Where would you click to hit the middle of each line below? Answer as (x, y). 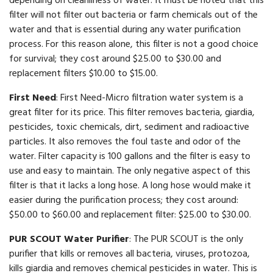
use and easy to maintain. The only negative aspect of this (130, 172)
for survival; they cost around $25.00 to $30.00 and (115, 59)
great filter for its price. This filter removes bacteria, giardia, (132, 113)
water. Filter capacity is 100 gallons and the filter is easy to (130, 157)
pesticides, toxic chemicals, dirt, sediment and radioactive (129, 128)
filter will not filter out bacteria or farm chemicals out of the (133, 16)
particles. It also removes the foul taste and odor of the (125, 142)
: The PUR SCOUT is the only (186, 240)
